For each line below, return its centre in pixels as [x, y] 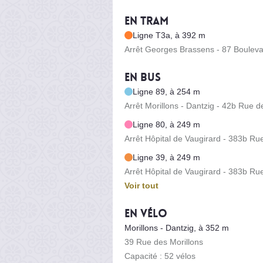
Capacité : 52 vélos [160, 256]
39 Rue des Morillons [164, 242]
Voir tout [141, 185]
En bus [143, 77]
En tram [146, 21]
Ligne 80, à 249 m [166, 124]
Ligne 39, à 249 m [166, 157]
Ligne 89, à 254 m [166, 91]
